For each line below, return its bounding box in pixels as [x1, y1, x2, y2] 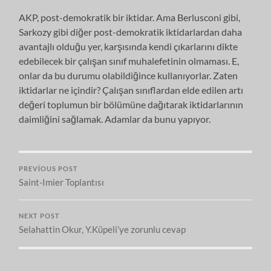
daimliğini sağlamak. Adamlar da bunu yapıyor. [19, 113, 211, 125]
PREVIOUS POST [19, 165, 79, 172]
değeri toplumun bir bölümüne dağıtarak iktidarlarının [19, 98, 244, 110]
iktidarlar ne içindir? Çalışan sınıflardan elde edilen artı [19, 83, 244, 96]
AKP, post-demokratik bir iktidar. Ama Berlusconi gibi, [19, 11, 241, 23]
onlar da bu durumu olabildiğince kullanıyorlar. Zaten [19, 69, 238, 81]
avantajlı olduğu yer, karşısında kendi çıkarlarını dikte [19, 40, 238, 52]
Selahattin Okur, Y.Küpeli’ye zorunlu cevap [19, 223, 186, 235]
